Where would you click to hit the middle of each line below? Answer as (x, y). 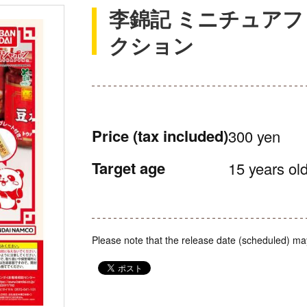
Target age (128, 168)
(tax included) (181, 136)
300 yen (254, 136)
